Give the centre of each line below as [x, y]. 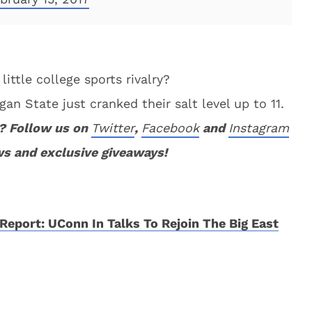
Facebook [170, 128]
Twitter [113, 128]
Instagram [259, 128]
